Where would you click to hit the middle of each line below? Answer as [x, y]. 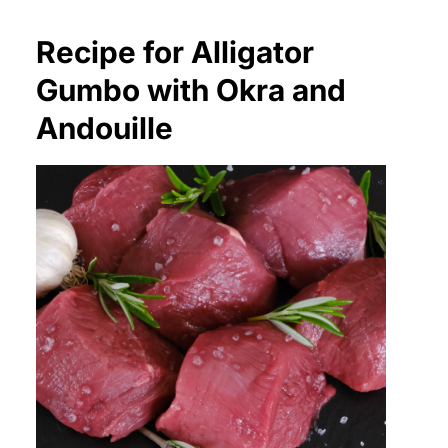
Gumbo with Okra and [191, 90]
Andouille [104, 128]
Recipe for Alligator [175, 52]
